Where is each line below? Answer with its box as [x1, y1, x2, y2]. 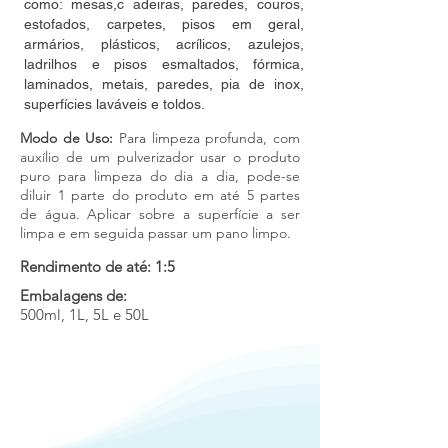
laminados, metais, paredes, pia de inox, [24, 76, 304, 92]
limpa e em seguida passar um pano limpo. [20, 224, 291, 242]
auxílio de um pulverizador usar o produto [20, 148, 300, 166]
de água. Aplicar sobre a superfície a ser [20, 205, 300, 223]
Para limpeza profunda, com [119, 129, 300, 147]
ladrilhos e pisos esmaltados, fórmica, [24, 56, 304, 72]
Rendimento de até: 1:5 [20, 257, 175, 276]
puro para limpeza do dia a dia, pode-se [20, 167, 300, 185]
